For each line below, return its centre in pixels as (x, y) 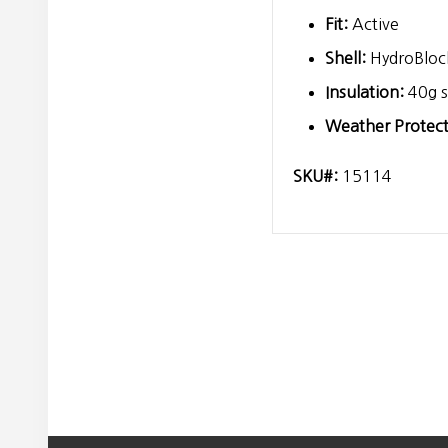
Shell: (345, 57)
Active (373, 23)
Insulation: (364, 91)
